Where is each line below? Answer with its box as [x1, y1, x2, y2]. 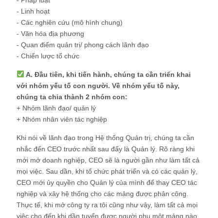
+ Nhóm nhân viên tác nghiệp [17, 115, 107, 123]
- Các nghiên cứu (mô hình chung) [17, 18, 123, 26]
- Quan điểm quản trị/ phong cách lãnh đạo [17, 40, 149, 49]
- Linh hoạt [17, 7, 50, 15]
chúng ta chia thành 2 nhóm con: [17, 92, 127, 101]
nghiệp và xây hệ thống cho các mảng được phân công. [17, 189, 188, 198]
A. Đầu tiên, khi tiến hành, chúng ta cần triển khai [24, 70, 191, 78]
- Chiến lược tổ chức [17, 52, 79, 60]
